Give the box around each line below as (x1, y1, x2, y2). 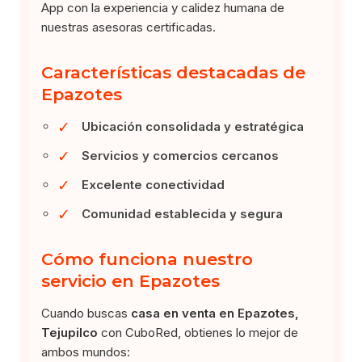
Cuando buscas (41, 305, 132, 321)
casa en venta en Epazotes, (131, 305, 300, 321)
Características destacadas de (41, 61, 306, 82)
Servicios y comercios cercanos (82, 147, 280, 163)
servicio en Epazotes (41, 270, 221, 291)
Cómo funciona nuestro (41, 248, 254, 269)
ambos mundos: (41, 343, 131, 360)
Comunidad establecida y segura (82, 205, 284, 221)
